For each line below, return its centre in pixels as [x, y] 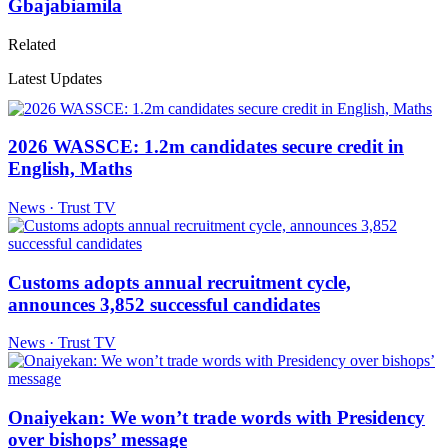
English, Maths [70, 169]
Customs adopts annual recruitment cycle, [179, 282]
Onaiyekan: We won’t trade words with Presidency [216, 418]
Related [32, 44]
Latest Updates [55, 78]
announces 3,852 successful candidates [164, 304]
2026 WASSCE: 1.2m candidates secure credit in [206, 147]
